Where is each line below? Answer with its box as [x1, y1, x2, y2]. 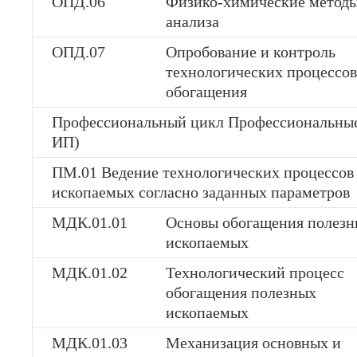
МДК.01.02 [52, 264, 127, 281]
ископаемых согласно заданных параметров [52, 183, 350, 201]
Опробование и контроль [166, 43, 335, 61]
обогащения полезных [166, 284, 316, 301]
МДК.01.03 [52, 334, 127, 351]
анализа [166, 13, 219, 30]
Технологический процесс [166, 264, 344, 281]
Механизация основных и [166, 334, 341, 351]
